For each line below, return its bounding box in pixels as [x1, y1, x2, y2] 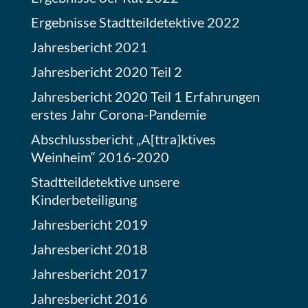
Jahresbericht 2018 [31, 241, 148, 257]
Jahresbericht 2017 [31, 265, 148, 282]
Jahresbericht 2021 [31, 38, 148, 55]
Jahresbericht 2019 [31, 216, 148, 232]
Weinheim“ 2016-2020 [31, 148, 169, 165]
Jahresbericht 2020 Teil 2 [31, 63, 182, 80]
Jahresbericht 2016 [31, 290, 148, 307]
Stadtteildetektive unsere [31, 173, 179, 190]
